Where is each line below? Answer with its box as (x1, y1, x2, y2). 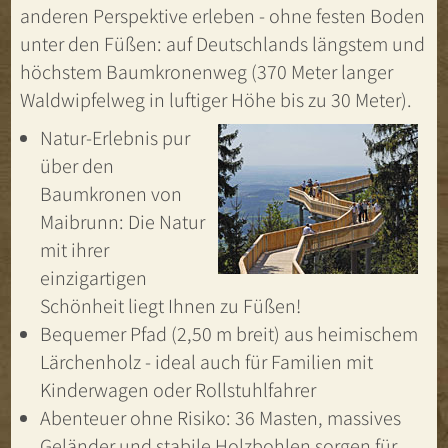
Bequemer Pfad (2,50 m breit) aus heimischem (39, 321, 418, 348)
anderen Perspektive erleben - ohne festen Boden (19, 3, 425, 30)
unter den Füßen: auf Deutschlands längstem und (19, 31, 425, 58)
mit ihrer (39, 237, 109, 264)
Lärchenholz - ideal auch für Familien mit (39, 349, 373, 376)
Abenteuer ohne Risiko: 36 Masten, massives (39, 405, 401, 432)
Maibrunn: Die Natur (39, 209, 205, 236)
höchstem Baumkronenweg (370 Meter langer (19, 59, 393, 86)
